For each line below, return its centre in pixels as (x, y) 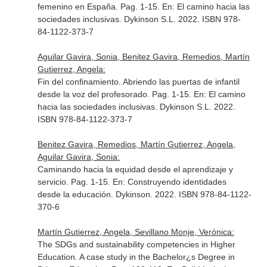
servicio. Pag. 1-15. (75, 182)
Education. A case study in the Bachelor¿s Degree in (136, 257)
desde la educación (74, 194)
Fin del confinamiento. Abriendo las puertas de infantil (138, 82)
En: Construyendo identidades (169, 182)
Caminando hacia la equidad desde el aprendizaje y (135, 169)
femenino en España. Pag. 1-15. (100, 7)
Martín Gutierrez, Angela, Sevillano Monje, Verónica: (136, 232)
